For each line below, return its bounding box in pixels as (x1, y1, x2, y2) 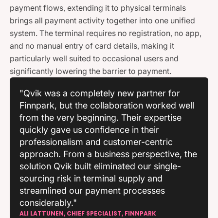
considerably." (19, 198, 77, 208)
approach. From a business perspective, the (19, 149, 197, 160)
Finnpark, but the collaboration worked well (19, 100, 194, 111)
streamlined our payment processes (19, 185, 165, 196)
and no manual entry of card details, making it (10, 41, 174, 51)
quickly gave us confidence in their (19, 125, 159, 135)
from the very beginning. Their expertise (19, 112, 182, 123)
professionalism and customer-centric (19, 137, 173, 147)
